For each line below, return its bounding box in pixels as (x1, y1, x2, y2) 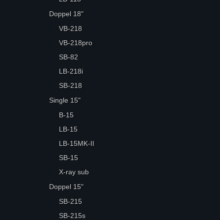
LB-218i (59, 67, 83, 75)
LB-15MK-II (59, 139, 95, 147)
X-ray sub (59, 168, 89, 176)
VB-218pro (59, 39, 93, 47)
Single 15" (49, 96, 81, 104)
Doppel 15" (49, 183, 84, 191)
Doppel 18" (49, 10, 84, 18)
